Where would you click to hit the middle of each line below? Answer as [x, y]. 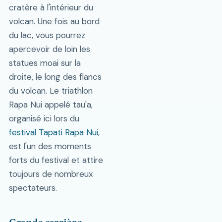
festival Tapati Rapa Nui [53, 133]
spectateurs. [33, 188]
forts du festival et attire [56, 160]
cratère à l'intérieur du [51, 8]
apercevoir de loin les [49, 49]
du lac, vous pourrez [47, 35]
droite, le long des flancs [55, 77]
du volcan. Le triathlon [51, 91]
